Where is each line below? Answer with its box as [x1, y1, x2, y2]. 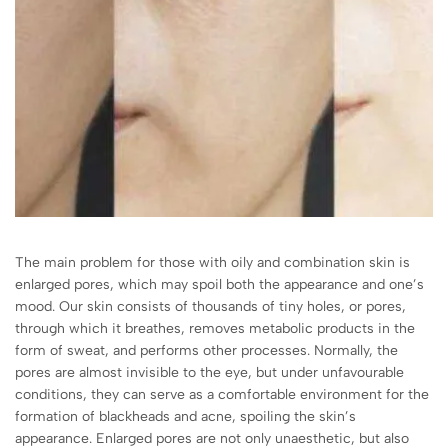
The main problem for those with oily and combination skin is [15, 254, 410, 271]
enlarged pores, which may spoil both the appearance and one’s [15, 276, 424, 293]
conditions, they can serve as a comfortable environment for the [15, 386, 429, 403]
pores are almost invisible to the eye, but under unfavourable [15, 364, 404, 381]
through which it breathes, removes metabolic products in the [15, 320, 415, 337]
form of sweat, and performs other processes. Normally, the [15, 342, 398, 359]
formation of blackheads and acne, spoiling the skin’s [15, 408, 356, 425]
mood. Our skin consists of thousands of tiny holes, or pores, [15, 298, 406, 315]
